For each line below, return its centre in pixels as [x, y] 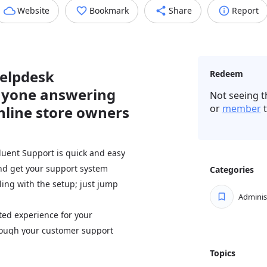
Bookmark [109, 10]
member [241, 108]
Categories [232, 170]
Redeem [226, 74]
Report [245, 10]
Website [33, 10]
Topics [222, 253]
